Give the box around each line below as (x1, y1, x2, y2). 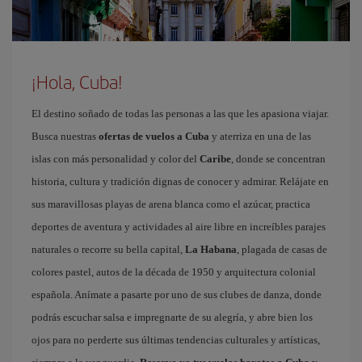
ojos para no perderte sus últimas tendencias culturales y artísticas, (32, 333, 320, 346)
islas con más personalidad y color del (32, 152, 200, 165)
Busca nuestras (32, 129, 99, 142)
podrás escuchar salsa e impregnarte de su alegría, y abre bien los (32, 310, 313, 323)
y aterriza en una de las (209, 129, 311, 142)
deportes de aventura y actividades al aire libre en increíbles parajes (32, 220, 326, 233)
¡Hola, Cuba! (32, 68, 123, 95)
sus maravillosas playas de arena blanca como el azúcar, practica (32, 197, 310, 210)
